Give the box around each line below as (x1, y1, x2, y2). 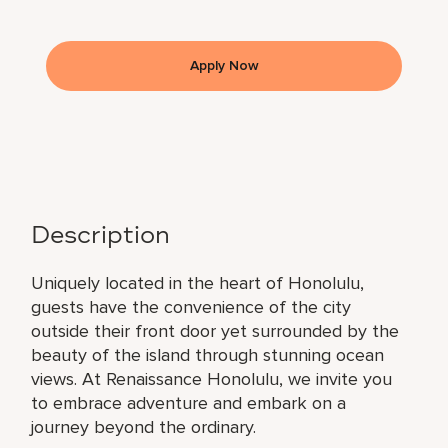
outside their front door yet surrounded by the (31, 319, 400, 342)
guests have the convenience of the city (31, 295, 352, 318)
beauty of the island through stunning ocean (31, 343, 385, 366)
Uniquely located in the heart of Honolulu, (31, 271, 365, 294)
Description (31, 224, 171, 249)
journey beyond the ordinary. (31, 415, 257, 438)
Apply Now (189, 56, 259, 74)
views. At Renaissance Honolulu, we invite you (31, 367, 393, 390)
